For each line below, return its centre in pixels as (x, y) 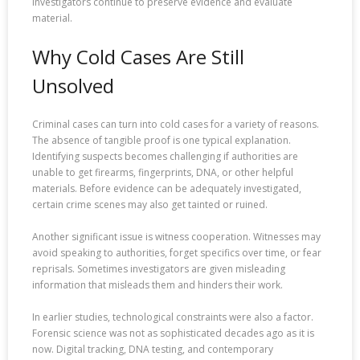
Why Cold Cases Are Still (138, 57)
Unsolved (73, 86)
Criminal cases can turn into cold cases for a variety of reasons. (176, 124)
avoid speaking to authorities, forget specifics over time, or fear (177, 252)
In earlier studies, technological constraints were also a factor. (173, 317)
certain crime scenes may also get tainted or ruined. (150, 204)
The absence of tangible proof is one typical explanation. (162, 140)
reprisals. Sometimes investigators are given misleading (159, 268)
